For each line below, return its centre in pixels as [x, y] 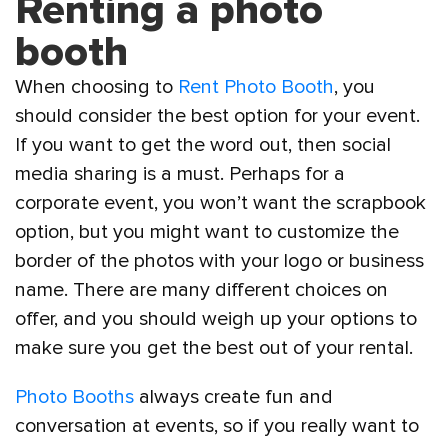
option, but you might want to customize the [207, 231]
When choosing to [94, 86]
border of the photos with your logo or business [219, 260]
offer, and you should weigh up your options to [216, 318]
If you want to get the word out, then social [203, 144]
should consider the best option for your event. [217, 115]
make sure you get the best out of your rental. [214, 347]
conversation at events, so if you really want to [217, 425]
